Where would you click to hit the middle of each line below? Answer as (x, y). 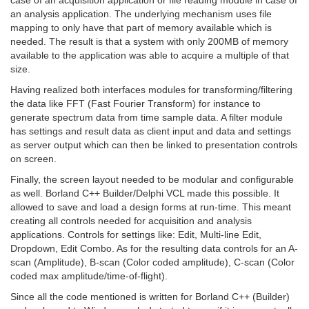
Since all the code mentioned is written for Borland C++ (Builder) (150, 296)
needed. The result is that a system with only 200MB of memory (149, 41)
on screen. (33, 158)
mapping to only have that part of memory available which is (141, 27)
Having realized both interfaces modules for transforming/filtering (151, 89)
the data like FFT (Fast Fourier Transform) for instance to (136, 103)
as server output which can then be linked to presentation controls (154, 144)
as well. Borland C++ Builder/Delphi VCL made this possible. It (145, 193)
